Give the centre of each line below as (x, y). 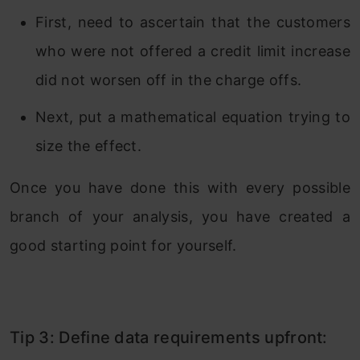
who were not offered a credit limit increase (193, 51)
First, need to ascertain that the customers (193, 22)
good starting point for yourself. (123, 246)
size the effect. (89, 146)
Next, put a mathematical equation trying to (193, 117)
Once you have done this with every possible (180, 188)
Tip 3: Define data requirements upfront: (169, 338)
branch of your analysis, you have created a (180, 217)
